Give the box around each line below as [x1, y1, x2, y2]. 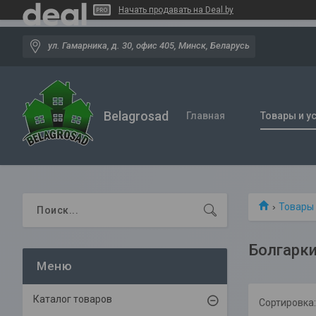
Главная [186, 110, 225, 121]
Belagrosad [104, 108, 169, 123]
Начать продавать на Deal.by [119, 5, 233, 15]
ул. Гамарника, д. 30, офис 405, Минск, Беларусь [48, 40, 250, 51]
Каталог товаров [33, 293, 112, 305]
